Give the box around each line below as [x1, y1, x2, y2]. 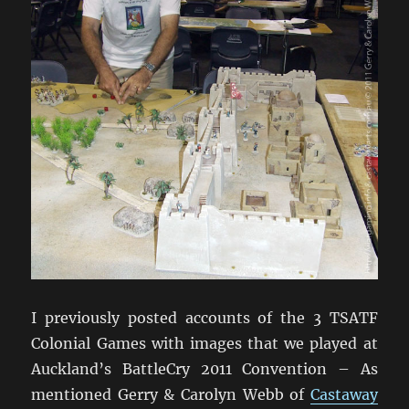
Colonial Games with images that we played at [31, 334, 378, 353]
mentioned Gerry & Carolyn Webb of [31, 385, 310, 404]
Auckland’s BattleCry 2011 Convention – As [31, 360, 378, 379]
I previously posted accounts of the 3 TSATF [31, 309, 378, 328]
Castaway [309, 385, 378, 404]
